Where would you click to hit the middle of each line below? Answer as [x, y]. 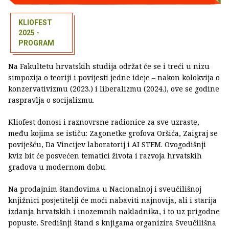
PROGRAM [36, 43]
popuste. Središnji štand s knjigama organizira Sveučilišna [112, 223]
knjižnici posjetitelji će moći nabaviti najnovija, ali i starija [112, 200]
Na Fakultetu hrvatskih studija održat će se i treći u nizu [109, 66]
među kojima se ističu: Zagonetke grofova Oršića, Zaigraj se [113, 133]
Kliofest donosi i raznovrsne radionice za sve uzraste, [104, 122]
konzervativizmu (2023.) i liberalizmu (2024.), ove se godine [114, 89]
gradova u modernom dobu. [58, 167]
